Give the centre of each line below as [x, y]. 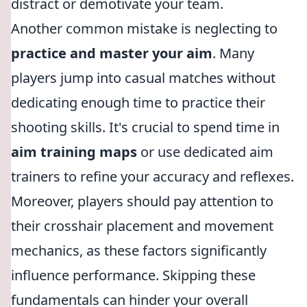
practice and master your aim [112, 53]
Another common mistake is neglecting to [144, 28]
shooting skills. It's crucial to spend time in [145, 127]
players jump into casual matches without [143, 78]
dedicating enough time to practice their [138, 102]
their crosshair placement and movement [142, 226]
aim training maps [74, 152]
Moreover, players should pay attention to [142, 201]
